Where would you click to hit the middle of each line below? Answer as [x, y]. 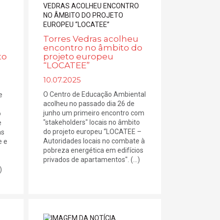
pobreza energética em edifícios [93, 150]
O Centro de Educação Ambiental [94, 94]
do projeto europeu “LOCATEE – [92, 132]
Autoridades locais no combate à [94, 141]
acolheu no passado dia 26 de [89, 104]
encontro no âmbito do [93, 48]
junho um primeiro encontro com [94, 113]
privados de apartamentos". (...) [91, 160]
